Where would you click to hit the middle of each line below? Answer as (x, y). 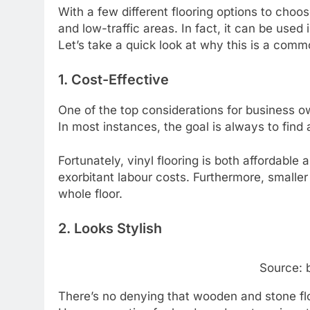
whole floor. (90, 194)
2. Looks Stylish (110, 228)
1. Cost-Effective (113, 79)
